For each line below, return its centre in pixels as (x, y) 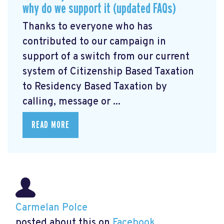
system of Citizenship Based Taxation (108, 72)
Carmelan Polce (51, 208)
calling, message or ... (71, 102)
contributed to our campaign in (94, 42)
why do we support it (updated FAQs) (99, 8)
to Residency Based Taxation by (95, 87)
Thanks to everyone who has (87, 27)
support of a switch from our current (106, 57)
